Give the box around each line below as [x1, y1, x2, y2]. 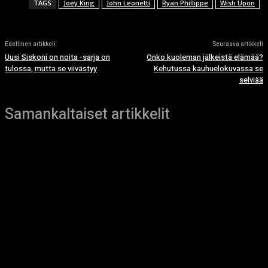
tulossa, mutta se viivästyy [5, 63, 97, 75]
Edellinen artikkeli [5, 40, 56, 49]
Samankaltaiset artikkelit [5, 103, 170, 126]
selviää [239, 74, 263, 86]
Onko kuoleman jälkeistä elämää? [146, 51, 263, 63]
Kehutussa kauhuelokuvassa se [153, 63, 263, 75]
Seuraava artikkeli [212, 40, 263, 49]
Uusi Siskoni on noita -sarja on [5, 51, 110, 63]
